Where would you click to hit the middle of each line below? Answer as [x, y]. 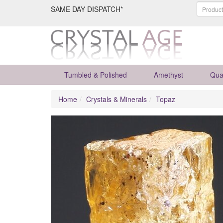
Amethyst [168, 75]
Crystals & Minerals [116, 99]
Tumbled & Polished [96, 75]
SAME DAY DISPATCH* [87, 9]
